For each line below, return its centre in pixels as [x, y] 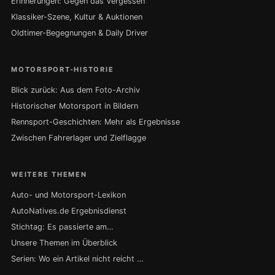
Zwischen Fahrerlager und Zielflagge [79, 138]
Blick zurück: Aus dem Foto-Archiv [76, 90]
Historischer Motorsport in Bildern [75, 106]
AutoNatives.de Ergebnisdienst [69, 211]
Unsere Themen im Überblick [64, 243]
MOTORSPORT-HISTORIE [63, 70]
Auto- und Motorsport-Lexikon [68, 195]
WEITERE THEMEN [49, 175]
